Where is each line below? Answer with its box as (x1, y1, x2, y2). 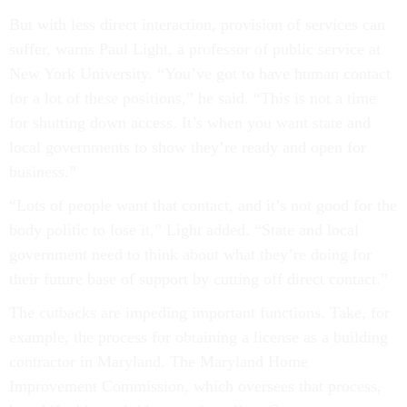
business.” (9, 163, 76, 182)
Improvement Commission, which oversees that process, (9, 377, 382, 396)
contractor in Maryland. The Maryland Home (9, 352, 308, 372)
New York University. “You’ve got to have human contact (9, 65, 391, 84)
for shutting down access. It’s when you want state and (9, 114, 371, 133)
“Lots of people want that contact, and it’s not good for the (9, 196, 397, 215)
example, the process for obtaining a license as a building (9, 328, 388, 347)
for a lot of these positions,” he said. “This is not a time (9, 89, 376, 108)
